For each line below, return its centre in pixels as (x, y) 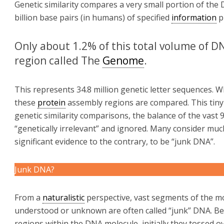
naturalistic (63, 197)
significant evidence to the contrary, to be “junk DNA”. (115, 141)
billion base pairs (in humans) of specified (93, 17)
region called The (58, 60)
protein (51, 102)
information (194, 17)
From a (28, 197)
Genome (123, 60)
